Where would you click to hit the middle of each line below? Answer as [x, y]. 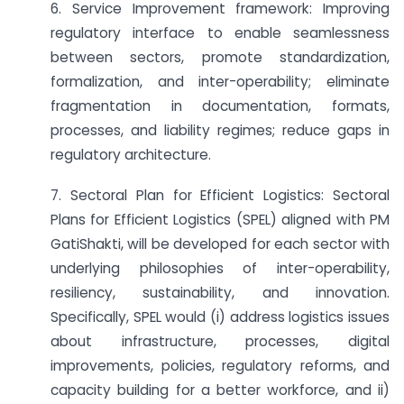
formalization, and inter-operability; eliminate [220, 82]
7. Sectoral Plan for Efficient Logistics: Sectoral [220, 195]
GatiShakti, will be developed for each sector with [220, 243]
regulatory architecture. [131, 155]
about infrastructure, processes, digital [220, 341]
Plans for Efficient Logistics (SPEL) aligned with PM [220, 219]
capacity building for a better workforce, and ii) [220, 390]
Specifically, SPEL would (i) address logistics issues [220, 317]
